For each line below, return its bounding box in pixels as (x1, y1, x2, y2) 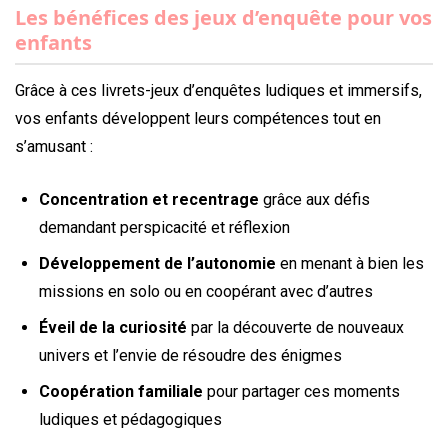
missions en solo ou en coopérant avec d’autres (39, 282, 373, 302)
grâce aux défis (259, 190, 370, 210)
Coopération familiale (39, 382, 203, 402)
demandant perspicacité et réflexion (39, 218, 290, 238)
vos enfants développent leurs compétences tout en (15, 108, 381, 128)
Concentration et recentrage (39, 190, 259, 210)
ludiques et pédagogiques (39, 410, 222, 430)
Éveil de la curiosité (39, 318, 187, 338)
